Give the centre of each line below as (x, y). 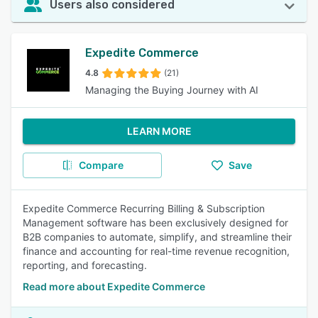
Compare (101, 165)
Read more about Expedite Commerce (114, 286)
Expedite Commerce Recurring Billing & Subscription (144, 208)
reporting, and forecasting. (85, 265)
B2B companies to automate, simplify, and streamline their (157, 237)
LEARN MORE (159, 131)
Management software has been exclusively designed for (155, 223)
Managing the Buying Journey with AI (172, 90)
